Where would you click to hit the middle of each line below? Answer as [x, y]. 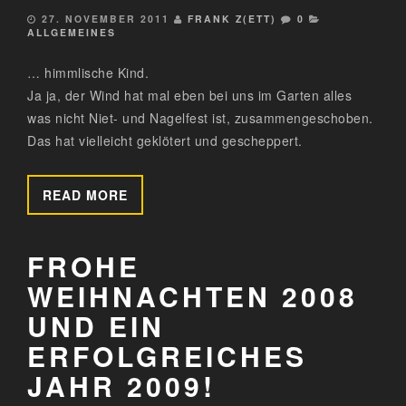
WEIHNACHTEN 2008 [193, 295]
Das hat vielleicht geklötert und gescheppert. [165, 140]
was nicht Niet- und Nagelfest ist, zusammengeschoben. [200, 117]
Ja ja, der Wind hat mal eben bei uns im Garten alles [189, 95]
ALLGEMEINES [72, 32]
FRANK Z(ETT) [232, 18]
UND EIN [96, 325]
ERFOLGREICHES [167, 355]
